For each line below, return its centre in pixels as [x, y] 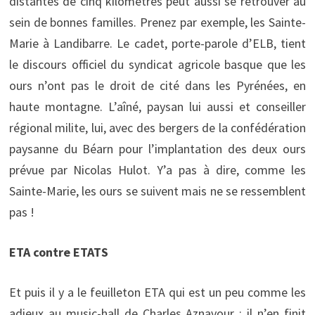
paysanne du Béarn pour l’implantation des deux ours [157, 148]
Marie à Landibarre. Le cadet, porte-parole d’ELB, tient [157, 43]
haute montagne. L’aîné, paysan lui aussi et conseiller [157, 106]
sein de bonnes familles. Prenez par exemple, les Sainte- [157, 22]
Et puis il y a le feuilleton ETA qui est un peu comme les [157, 292]
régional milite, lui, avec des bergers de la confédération [157, 127]
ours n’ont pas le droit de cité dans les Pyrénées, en [157, 85]
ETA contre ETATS [58, 252]
